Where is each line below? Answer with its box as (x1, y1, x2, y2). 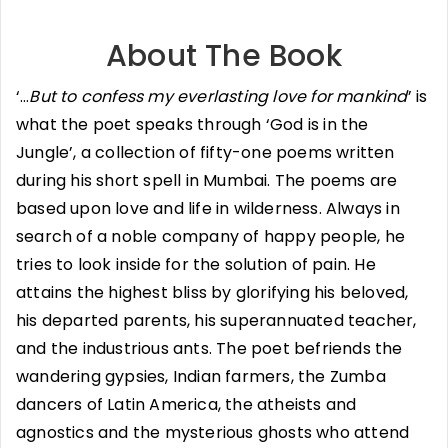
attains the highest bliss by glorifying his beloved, (16, 280, 409, 304)
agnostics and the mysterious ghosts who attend (16, 420, 410, 444)
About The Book (106, 34, 342, 77)
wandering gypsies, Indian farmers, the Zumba (16, 364, 386, 388)
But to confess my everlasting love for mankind (29, 84, 408, 108)
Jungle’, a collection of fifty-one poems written (16, 140, 395, 164)
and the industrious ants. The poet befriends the (16, 336, 403, 360)
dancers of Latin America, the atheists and (16, 392, 357, 416)
